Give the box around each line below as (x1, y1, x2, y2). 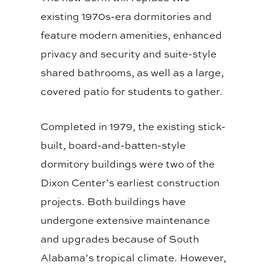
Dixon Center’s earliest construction (41, 175, 220, 190)
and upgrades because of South (41, 232, 200, 246)
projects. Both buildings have (41, 194, 186, 209)
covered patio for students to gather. (41, 84, 223, 99)
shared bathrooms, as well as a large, (41, 65, 224, 80)
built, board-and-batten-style (41, 138, 186, 152)
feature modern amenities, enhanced (41, 28, 223, 42)
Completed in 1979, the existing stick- (41, 119, 226, 134)
